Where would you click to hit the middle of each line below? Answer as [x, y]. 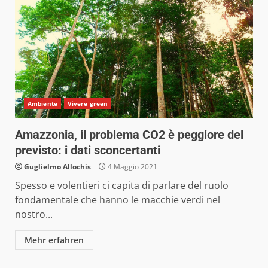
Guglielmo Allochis [57, 166]
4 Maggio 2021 [132, 166]
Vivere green [88, 103]
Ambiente [42, 103]
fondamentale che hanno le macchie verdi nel [118, 200]
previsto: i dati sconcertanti [88, 150]
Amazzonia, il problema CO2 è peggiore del [129, 134]
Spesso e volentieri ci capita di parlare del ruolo [122, 185]
